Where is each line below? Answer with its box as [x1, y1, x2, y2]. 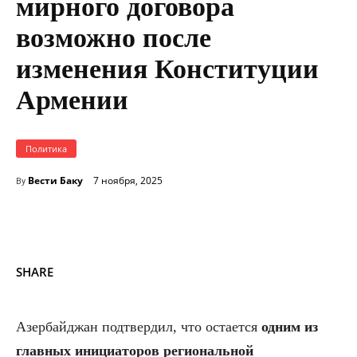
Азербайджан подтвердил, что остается [16, 318, 261, 335]
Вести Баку [28, 173, 83, 187]
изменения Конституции [16, 53, 319, 84]
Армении [16, 84, 128, 115]
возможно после [16, 22, 211, 53]
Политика [25, 142, 67, 155]
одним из [261, 318, 318, 335]
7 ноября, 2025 [93, 174, 163, 188]
